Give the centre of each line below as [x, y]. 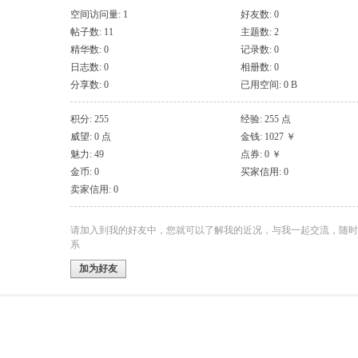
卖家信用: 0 [94, 189]
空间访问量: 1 [99, 14]
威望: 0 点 [90, 137]
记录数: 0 [259, 50]
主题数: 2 [259, 32]
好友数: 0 [259, 14]
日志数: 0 [89, 67]
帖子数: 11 [91, 32]
